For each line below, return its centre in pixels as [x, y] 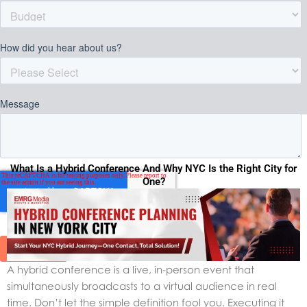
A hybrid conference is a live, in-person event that [131, 270]
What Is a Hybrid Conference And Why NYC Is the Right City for [153, 169]
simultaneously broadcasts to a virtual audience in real [142, 286]
